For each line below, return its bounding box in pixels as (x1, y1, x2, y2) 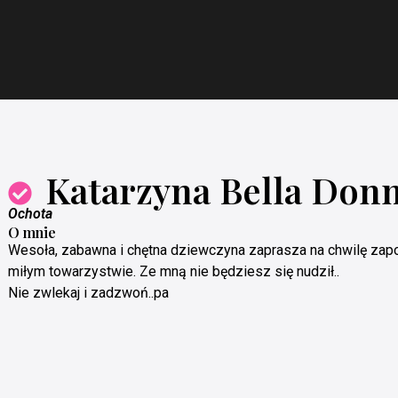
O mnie (7, 222, 56, 242)
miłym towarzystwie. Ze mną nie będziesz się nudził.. (7, 262, 339, 280)
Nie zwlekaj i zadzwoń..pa (7, 283, 169, 301)
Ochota (7, 204, 52, 222)
